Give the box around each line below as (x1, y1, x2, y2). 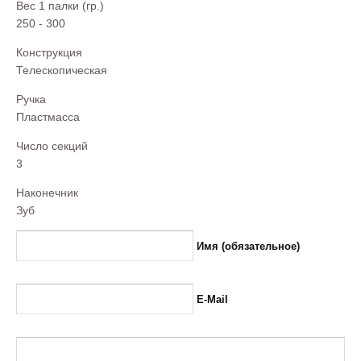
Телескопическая (16, 64, 107, 77)
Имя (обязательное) (197, 240, 300, 252)
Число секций (16, 139, 88, 152)
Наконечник (16, 186, 78, 199)
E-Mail (197, 293, 228, 305)
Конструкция (16, 46, 82, 59)
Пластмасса (16, 110, 80, 123)
